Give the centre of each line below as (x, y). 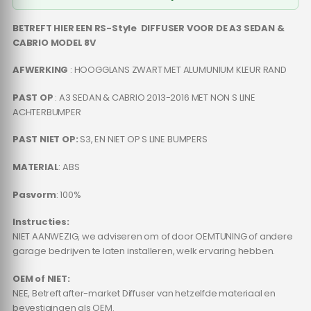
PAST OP (33, 97)
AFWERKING (40, 70)
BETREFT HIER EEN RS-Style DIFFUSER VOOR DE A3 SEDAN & (148, 28)
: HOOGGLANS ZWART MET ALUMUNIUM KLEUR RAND (177, 70)
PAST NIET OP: (45, 140)
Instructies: (41, 222)
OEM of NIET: (41, 278)
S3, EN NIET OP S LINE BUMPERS (143, 140)
